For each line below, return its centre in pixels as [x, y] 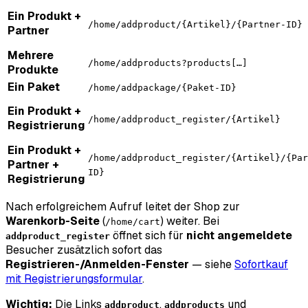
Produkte [33, 69]
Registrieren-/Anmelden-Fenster [97, 264]
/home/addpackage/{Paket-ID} [162, 87]
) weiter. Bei [190, 221]
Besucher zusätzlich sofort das [84, 250]
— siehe [212, 264]
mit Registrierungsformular [74, 278]
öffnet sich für [148, 235]
